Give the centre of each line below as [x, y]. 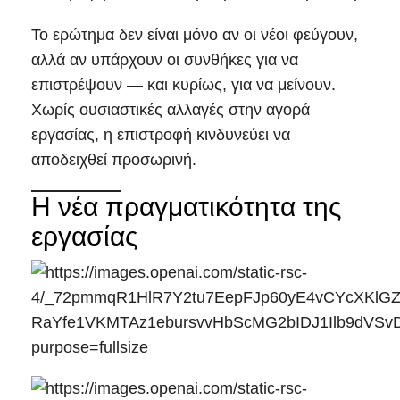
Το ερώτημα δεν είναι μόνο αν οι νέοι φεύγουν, [195, 35]
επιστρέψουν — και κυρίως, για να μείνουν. [183, 85]
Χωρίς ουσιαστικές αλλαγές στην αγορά [171, 110]
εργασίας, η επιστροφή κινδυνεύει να [161, 135]
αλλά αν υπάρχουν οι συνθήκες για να [165, 60]
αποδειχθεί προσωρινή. [114, 160]
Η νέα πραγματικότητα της [186, 207]
